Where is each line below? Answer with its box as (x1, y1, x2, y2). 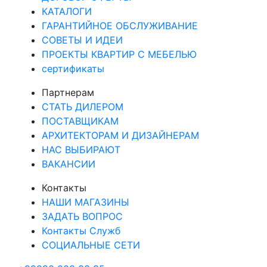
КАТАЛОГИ (42, 5, 92, 17)
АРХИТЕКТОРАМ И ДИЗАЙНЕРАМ (42, 129, 199, 141)
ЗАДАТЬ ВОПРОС (42, 210, 123, 222)
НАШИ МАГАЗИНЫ (42, 196, 129, 208)
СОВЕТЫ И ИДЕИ (42, 34, 123, 46)
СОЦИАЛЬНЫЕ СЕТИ (42, 239, 140, 251)
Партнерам (42, 86, 94, 98)
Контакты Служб (42, 225, 120, 237)
